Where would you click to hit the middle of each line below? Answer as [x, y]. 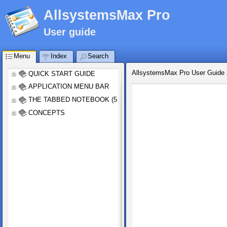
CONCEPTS [47, 112]
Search [98, 56]
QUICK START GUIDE [62, 73]
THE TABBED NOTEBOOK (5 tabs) [81, 99]
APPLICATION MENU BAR [69, 87]
